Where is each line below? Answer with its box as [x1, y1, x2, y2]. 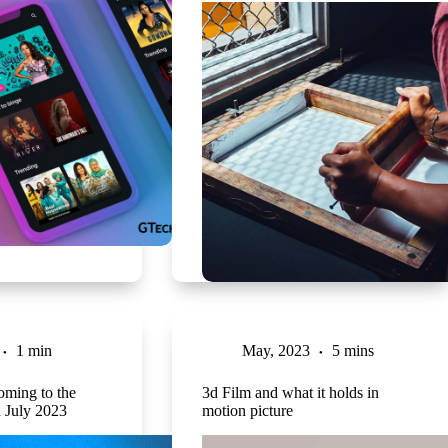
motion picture [201, 402, 293, 420]
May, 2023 [241, 342, 310, 360]
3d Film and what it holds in [201, 384, 379, 402]
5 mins [331, 342, 374, 360]
